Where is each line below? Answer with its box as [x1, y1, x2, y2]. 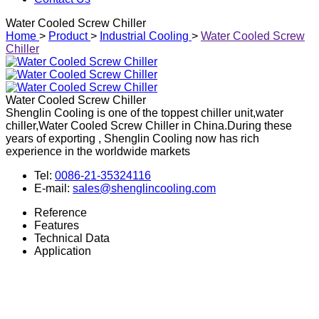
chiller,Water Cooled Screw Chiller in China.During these [6, 120, 292, 132]
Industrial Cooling [100, 30, 189, 42]
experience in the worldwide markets [6, 145, 190, 157]
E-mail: [34, 182, 73, 194]
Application [34, 245, 91, 257]
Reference [34, 206, 87, 219]
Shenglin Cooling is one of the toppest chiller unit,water [6, 107, 283, 119]
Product [48, 30, 88, 42]
